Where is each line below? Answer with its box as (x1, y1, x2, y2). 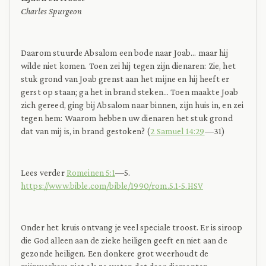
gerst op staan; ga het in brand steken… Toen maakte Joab (21, 86, 239, 97)
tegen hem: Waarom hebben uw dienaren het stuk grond (21, 112, 233, 123)
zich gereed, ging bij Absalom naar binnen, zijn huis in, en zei (21, 99, 244, 110)
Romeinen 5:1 (66, 167, 115, 178)
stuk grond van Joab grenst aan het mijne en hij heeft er (21, 73, 230, 84)
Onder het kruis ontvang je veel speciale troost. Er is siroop (21, 221, 243, 232)
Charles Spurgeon (21, 5, 83, 16)
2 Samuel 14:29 (150, 125, 205, 136)
